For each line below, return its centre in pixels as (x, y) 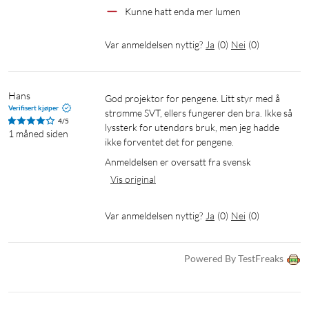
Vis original (133, 179)
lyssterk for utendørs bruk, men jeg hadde (192, 127)
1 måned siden (38, 133)
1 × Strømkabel (71, 60)
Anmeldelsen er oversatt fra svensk (178, 161)
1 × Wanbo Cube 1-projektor (103, 27)
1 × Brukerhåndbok (81, 77)
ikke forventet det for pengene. (169, 141)
